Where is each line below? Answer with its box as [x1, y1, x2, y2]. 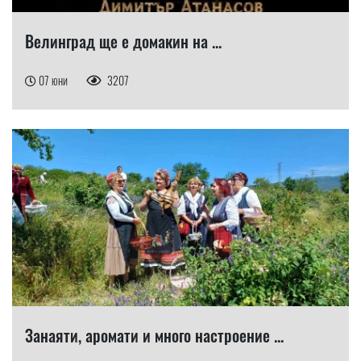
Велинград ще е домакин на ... [25, 28, 222, 53]
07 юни [39, 71, 70, 89]
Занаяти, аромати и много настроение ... [25, 322, 284, 347]
